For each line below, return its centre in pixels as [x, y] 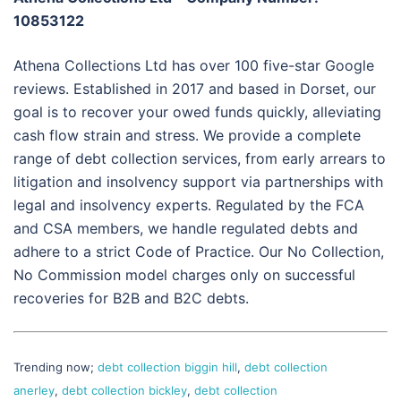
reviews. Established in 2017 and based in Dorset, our [195, 88]
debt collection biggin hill [167, 367]
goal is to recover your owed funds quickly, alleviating [197, 111]
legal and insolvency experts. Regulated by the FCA [189, 205]
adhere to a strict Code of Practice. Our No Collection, [199, 251]
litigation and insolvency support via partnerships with [198, 181]
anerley [34, 390]
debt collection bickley [124, 390]
